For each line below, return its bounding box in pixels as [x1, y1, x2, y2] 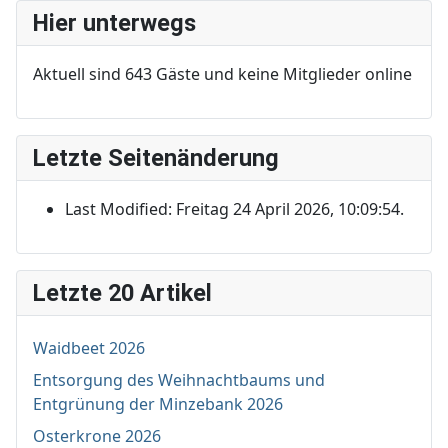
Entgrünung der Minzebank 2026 [33, 393, 283, 416]
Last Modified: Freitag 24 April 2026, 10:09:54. [65, 198, 404, 221]
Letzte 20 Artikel [33, 279, 212, 308]
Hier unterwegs [33, 9, 196, 38]
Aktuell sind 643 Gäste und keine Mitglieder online [33, 63, 412, 86]
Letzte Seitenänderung [33, 144, 279, 173]
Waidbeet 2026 [33, 337, 145, 360]
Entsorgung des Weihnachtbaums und [33, 369, 325, 392]
